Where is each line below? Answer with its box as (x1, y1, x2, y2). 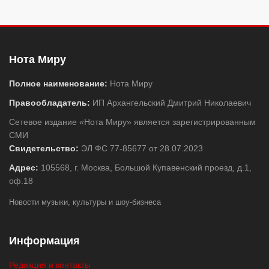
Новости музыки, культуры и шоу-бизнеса (9, 197, 161, 207)
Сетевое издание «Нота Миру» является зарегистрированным (9, 116, 256, 127)
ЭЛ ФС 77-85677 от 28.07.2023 (79, 143, 203, 153)
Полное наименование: (9, 78, 107, 88)
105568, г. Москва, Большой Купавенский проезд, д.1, (38, 162, 252, 172)
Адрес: (9, 162, 38, 172)
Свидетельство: (9, 143, 79, 153)
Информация (9, 234, 80, 247)
